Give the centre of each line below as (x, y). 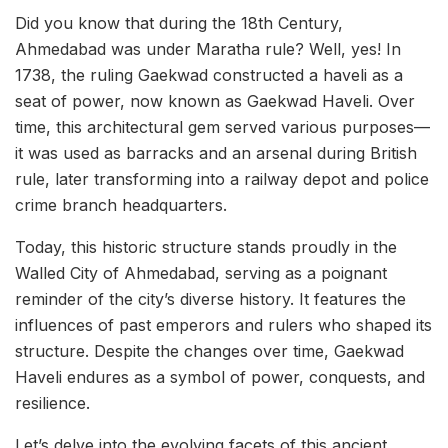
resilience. (52, 403)
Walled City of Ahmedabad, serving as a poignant (201, 273)
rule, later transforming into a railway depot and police (222, 179)
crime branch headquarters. (121, 205)
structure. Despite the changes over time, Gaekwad (209, 351)
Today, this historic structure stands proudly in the (206, 247)
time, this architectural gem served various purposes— (222, 127)
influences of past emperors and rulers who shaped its (223, 325)
